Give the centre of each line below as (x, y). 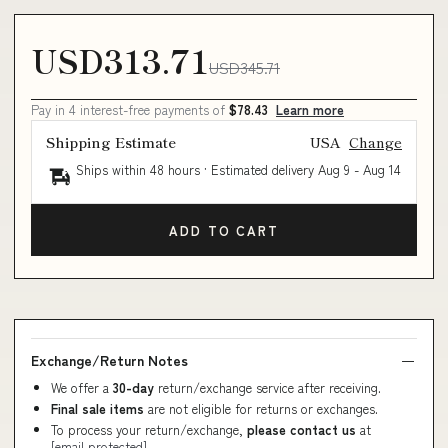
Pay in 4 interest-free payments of (130, 109)
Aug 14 (382, 169)
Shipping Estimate (111, 142)
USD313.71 (120, 60)
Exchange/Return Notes (109, 360)
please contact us (301, 429)
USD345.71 (244, 67)
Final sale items (97, 408)
